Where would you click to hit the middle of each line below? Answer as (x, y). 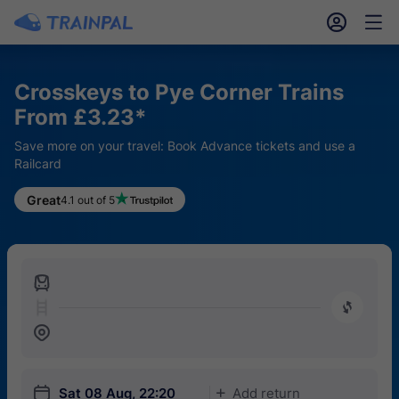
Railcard (38, 163)
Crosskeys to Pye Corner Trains (179, 92)
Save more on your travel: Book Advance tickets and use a (185, 146)
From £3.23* (81, 117)
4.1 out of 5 (88, 199)
